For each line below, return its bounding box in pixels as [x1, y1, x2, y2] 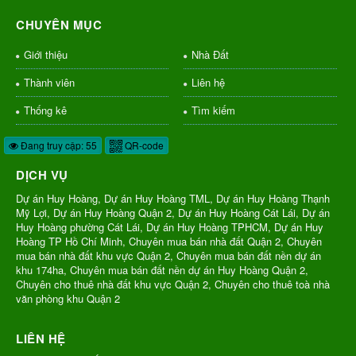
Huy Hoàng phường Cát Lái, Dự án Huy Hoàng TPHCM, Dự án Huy [16, 219, 323, 235]
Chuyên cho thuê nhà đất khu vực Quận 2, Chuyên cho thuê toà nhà [16, 277, 330, 292]
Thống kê [24, 103, 67, 118]
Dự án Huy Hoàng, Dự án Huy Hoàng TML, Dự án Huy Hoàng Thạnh [16, 191, 330, 207]
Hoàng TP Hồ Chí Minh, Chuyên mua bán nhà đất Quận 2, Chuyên [16, 234, 322, 250]
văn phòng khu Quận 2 [16, 291, 120, 307]
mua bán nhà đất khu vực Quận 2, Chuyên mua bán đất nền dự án [16, 248, 321, 264]
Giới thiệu [24, 47, 68, 63]
